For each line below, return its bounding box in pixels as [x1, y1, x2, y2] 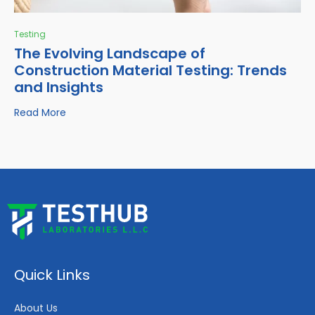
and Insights [14, 77, 103, 97]
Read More [14, 105, 66, 120]
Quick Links [14, 264, 90, 285]
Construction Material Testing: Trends [14, 60, 287, 80]
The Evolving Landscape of [14, 43, 205, 63]
